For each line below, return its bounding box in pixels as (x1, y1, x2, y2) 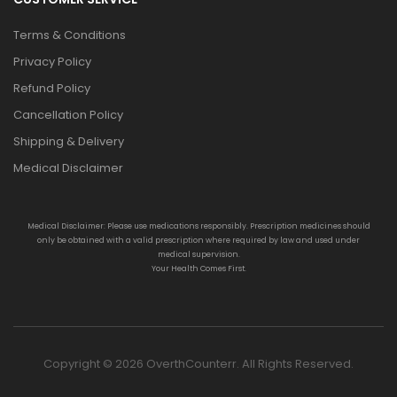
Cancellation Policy (13, 106, 123, 124)
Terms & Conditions (13, 27, 126, 44)
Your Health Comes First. (151, 263, 246, 275)
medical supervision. (157, 249, 240, 261)
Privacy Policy (13, 53, 91, 71)
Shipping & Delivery (13, 133, 124, 151)
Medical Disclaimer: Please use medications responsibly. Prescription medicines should (27, 221, 370, 232)
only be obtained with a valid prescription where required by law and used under (37, 235, 360, 246)
